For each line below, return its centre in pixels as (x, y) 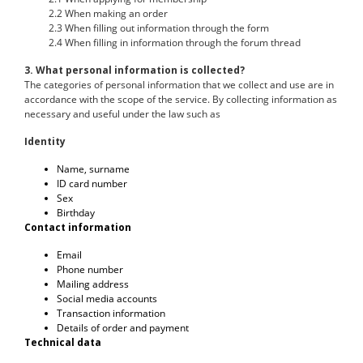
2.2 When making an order (108, 13)
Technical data (63, 342)
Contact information (78, 227)
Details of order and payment (123, 328)
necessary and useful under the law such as (122, 114)
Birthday (76, 213)
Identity (45, 141)
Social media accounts (107, 299)
